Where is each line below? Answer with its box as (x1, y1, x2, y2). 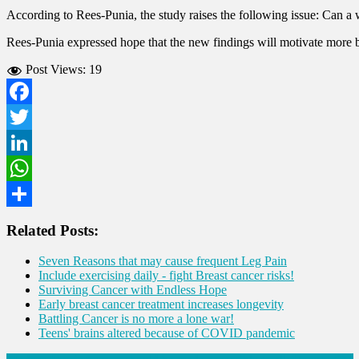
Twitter (6, 135, 42, 149)
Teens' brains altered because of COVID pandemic (38, 326, 295, 341)
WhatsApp (6, 186, 61, 200)
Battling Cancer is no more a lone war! (38, 312, 234, 326)
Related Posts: (6, 221, 99, 239)
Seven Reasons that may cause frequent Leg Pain (38, 254, 287, 268)
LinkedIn (6, 160, 53, 175)
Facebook (6, 109, 56, 123)
